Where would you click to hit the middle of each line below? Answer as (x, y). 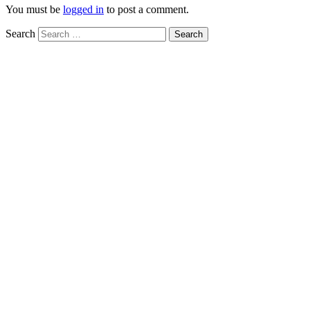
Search (20, 34)
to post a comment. (146, 10)
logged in (83, 10)
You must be (34, 10)
